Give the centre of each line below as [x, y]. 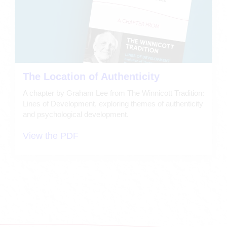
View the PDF [51, 136]
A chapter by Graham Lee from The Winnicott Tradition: [113, 93]
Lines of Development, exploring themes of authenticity [113, 103]
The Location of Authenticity [91, 76]
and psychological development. [76, 114]
